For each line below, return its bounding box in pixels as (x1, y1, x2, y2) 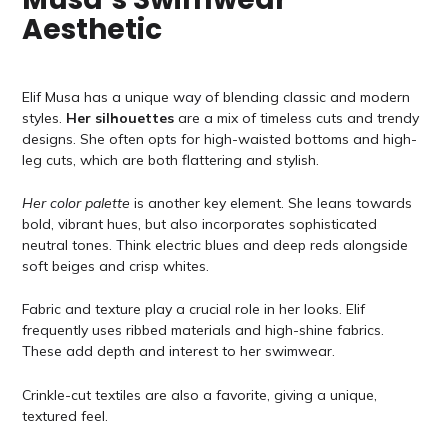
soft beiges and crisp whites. (21, 257, 209, 275)
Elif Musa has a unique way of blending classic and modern (21, 87, 410, 106)
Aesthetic (21, 9, 162, 49)
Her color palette (21, 194, 130, 212)
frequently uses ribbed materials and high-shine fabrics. (21, 321, 384, 340)
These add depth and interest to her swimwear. (21, 342, 335, 361)
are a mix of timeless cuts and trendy (173, 108, 419, 127)
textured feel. (21, 406, 108, 425)
